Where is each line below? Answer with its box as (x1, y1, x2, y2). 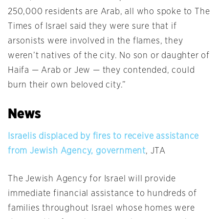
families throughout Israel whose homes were (8, 204, 195, 213)
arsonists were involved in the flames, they (8, 37, 183, 46)
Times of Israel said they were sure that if (8, 22, 177, 31)
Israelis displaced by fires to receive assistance (8, 132, 199, 141)
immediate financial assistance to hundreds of (8, 189, 197, 198)
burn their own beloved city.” (8, 81, 127, 90)
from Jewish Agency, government (8, 147, 146, 156)
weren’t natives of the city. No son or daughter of (8, 51, 210, 61)
